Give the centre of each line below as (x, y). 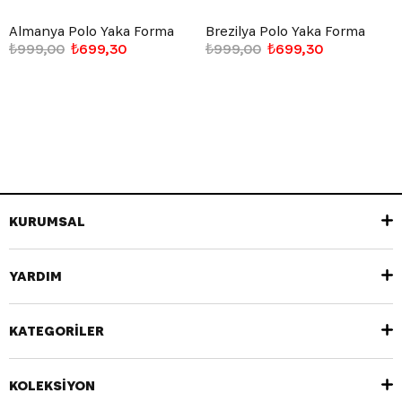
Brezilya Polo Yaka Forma (285, 31)
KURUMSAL (47, 221)
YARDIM (35, 275)
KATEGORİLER (57, 330)
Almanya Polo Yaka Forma (92, 31)
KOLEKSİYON (52, 385)
